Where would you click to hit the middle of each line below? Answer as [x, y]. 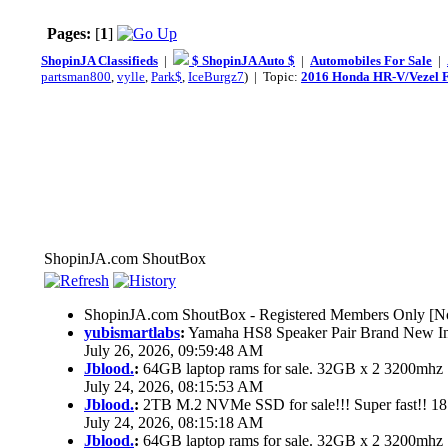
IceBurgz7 [216, 76]
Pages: [69, 33]
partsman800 [76, 76]
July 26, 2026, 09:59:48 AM [173, 351]
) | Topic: [272, 76]
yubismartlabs [132, 333]
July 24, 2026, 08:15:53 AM [173, 387]
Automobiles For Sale [371, 60]
